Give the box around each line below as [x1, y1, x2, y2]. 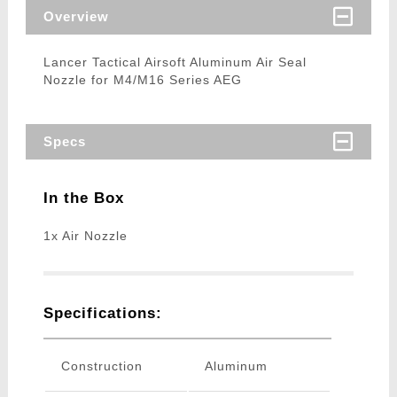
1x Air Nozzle [43, 229, 128, 244]
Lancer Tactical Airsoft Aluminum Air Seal [43, 55, 307, 70]
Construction [60, 359, 143, 374]
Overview [43, 9, 109, 25]
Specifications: [43, 305, 162, 323]
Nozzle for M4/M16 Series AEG [43, 73, 242, 88]
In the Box [43, 190, 124, 207]
